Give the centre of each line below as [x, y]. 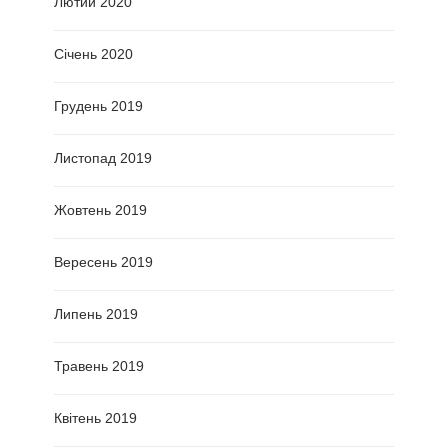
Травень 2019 [99, 365]
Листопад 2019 [103, 157]
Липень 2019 [96, 313]
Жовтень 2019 [100, 209]
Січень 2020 [93, 53]
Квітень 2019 [95, 417]
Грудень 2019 [98, 105]
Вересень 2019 [103, 261]
